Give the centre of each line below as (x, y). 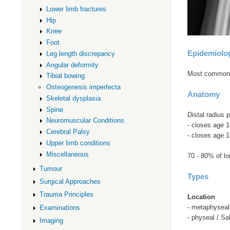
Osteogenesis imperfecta (84, 87)
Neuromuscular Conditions (85, 121)
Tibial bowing (66, 76)
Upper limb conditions (79, 143)
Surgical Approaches (70, 182)
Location (201, 197)
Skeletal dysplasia (74, 98)
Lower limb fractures (76, 9)
